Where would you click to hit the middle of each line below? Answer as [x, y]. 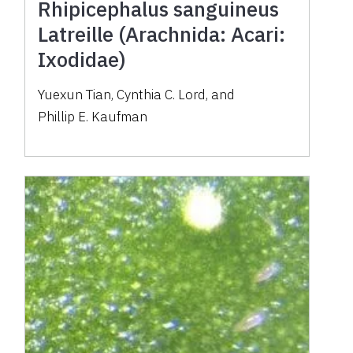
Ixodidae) [82, 59]
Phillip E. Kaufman [93, 117]
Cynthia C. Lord [162, 95]
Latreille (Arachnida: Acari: [162, 34]
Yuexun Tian [75, 95]
